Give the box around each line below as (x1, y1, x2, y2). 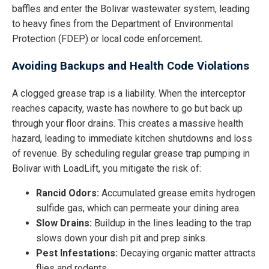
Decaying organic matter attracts (118, 247, 256, 259)
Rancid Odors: (36, 187, 99, 199)
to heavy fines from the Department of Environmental (12, 17, 233, 29)
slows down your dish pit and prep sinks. (36, 232, 207, 244)
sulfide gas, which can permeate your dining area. (36, 202, 241, 214)
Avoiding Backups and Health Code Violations (12, 59, 249, 73)
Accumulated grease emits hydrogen (99, 187, 255, 199)
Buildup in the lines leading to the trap (92, 217, 252, 229)
